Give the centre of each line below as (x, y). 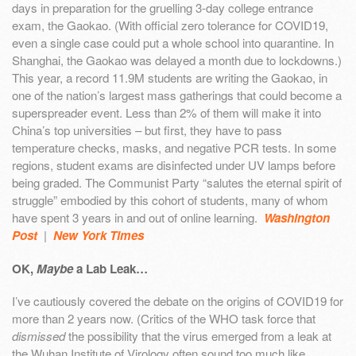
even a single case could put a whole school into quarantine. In (173, 42)
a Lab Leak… (110, 268)
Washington (297, 217)
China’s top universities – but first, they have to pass (147, 130)
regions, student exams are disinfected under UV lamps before (174, 164)
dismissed (39, 336)
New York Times (99, 235)
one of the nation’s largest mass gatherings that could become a (177, 95)
